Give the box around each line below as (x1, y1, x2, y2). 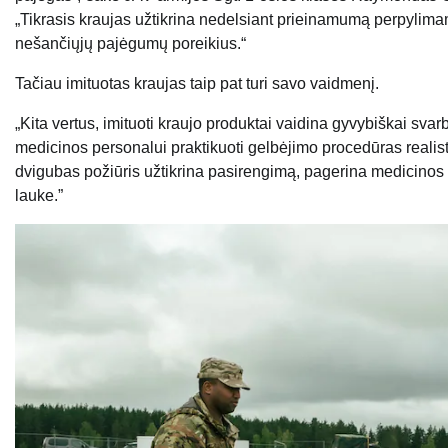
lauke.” (15, 187, 63, 205)
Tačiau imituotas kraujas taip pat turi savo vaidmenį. (15, 75, 379, 93)
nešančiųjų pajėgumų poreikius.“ (15, 35, 246, 53)
